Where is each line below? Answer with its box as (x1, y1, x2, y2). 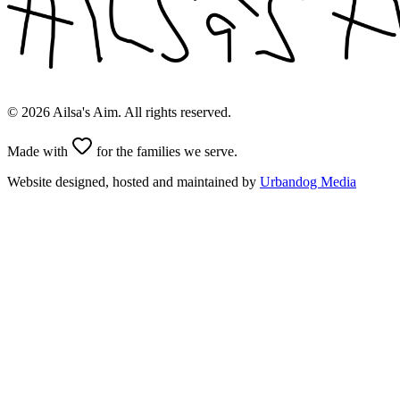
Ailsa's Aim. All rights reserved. (50, 104, 231, 121)
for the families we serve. (93, 144, 237, 160)
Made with (7, 144, 71, 160)
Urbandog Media (260, 174, 356, 190)
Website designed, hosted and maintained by (7, 174, 256, 190)
